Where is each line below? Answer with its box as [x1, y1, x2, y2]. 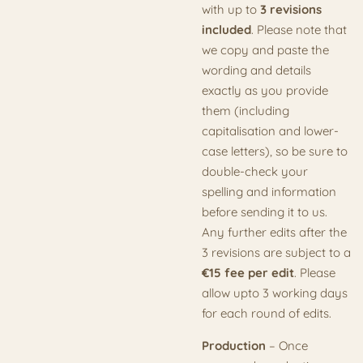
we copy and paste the [202, 41, 329, 58]
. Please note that [251, 21, 347, 37]
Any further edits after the [202, 224, 347, 240]
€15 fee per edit [202, 264, 294, 280]
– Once [266, 337, 308, 353]
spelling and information [202, 183, 336, 199]
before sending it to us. [202, 203, 327, 220]
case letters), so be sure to [202, 143, 348, 159]
